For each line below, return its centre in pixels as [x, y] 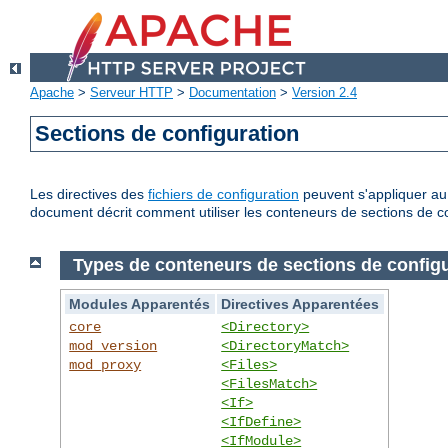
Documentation [232, 93]
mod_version [113, 345]
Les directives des [89, 194]
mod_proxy [105, 364]
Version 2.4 [324, 93]
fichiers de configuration [223, 194]
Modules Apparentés [140, 303]
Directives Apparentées [300, 303]
